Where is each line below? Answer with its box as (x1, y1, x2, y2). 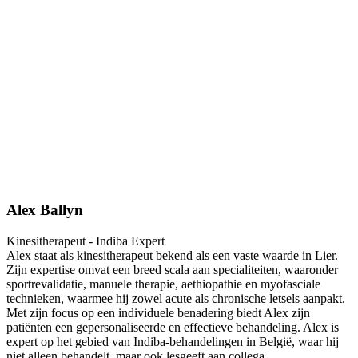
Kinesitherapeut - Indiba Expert (6, 233, 165, 248)
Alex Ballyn (6, 201, 83, 218)
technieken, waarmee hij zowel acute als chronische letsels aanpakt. (6, 291, 345, 305)
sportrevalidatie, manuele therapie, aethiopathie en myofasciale (6, 276, 320, 291)
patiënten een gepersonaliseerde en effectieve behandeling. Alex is (6, 320, 339, 334)
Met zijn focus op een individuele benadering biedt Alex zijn (6, 305, 310, 320)
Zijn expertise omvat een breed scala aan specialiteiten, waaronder (6, 262, 338, 276)
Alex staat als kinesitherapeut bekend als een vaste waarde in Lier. (6, 248, 338, 262)
